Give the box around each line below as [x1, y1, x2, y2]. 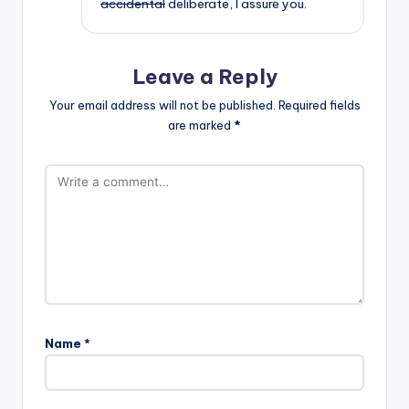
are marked [168, 118, 234, 133]
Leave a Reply [131, 63, 278, 89]
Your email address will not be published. [48, 98, 276, 113]
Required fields [278, 98, 361, 113]
